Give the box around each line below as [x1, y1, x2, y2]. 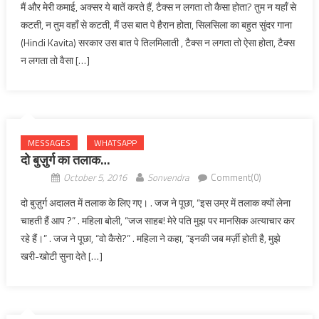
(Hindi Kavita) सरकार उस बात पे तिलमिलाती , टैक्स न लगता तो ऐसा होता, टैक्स [20, 35, 295, 50]
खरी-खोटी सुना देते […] [20, 249, 103, 263]
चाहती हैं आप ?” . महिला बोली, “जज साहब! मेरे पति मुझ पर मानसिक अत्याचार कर [20, 213, 295, 228]
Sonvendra [147, 170, 189, 184]
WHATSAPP [93, 136, 137, 150]
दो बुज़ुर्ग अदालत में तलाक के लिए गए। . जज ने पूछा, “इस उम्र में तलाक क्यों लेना [20, 195, 291, 210]
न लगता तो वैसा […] [20, 53, 90, 68]
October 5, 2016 [63, 170, 127, 184]
